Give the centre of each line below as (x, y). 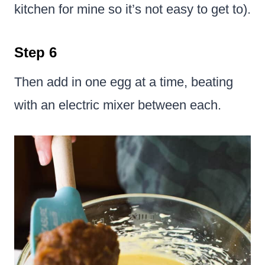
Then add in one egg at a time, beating (124, 82)
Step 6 (35, 52)
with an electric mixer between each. (118, 105)
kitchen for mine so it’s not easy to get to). (132, 9)
